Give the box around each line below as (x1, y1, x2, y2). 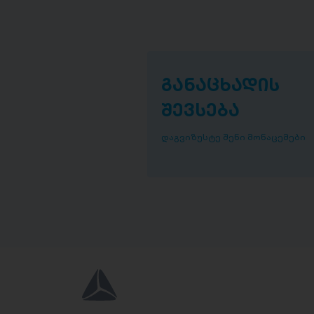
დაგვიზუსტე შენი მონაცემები (161, 130, 306, 143)
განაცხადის (161, 71, 280, 97)
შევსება (161, 97, 240, 123)
